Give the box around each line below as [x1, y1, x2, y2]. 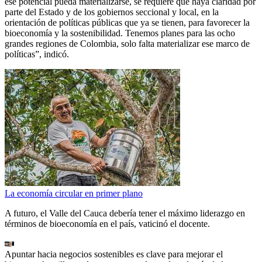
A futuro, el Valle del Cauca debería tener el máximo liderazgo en [5, 208, 245, 219]
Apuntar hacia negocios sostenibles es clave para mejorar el [5, 249, 223, 260]
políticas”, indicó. [5, 49, 69, 60]
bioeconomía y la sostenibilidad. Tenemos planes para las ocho [5, 28, 235, 39]
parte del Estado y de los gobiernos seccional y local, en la [5, 7, 219, 18]
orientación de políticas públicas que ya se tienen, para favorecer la [5, 18, 250, 28]
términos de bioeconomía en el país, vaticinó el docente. [5, 219, 210, 229]
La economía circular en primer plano [5, 188, 143, 199]
